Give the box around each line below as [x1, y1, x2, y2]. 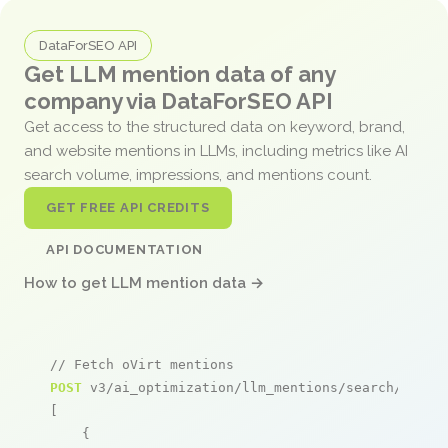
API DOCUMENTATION [46, 241, 204, 257]
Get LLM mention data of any [24, 60, 335, 87]
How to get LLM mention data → [24, 273, 264, 292]
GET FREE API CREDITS [46, 199, 210, 215]
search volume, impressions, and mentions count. [24, 165, 376, 184]
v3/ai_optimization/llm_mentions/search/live [82, 379, 434, 395]
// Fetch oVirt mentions [50, 356, 234, 372]
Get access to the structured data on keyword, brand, [24, 117, 405, 136]
